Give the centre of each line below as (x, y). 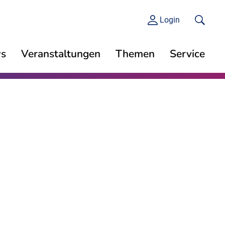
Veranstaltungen (61, 54)
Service (187, 54)
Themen (135, 54)
